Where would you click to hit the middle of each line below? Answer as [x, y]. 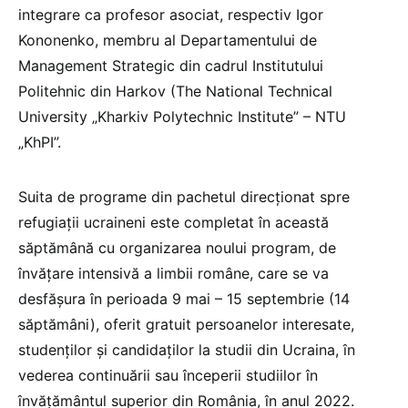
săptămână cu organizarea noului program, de [177, 248]
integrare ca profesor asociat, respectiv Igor [171, 15]
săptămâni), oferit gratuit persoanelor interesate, [186, 325]
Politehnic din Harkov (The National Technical [175, 92]
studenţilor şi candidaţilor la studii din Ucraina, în [187, 350]
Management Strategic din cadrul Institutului [171, 66]
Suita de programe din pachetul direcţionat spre [184, 197]
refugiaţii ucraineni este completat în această [173, 223]
